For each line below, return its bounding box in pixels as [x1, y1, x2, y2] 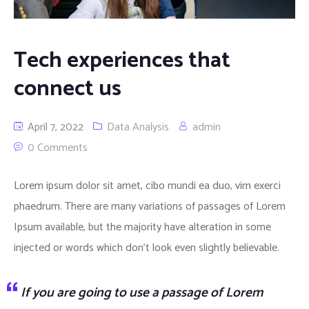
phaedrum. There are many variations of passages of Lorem [14, 197, 286, 216]
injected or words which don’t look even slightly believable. [14, 238, 279, 257]
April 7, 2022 [25, 117, 83, 137]
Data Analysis [107, 117, 169, 137]
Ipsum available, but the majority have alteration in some [14, 217, 271, 237]
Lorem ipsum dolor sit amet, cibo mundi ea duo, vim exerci [14, 176, 281, 195]
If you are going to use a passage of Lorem [21, 281, 263, 303]
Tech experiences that [14, 42, 230, 79]
